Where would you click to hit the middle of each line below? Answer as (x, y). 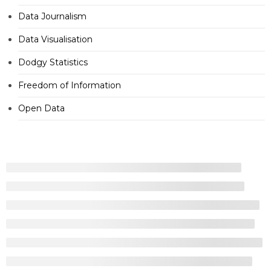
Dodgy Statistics (53, 63)
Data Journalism (52, 17)
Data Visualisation (55, 40)
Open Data (41, 109)
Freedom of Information (70, 86)
